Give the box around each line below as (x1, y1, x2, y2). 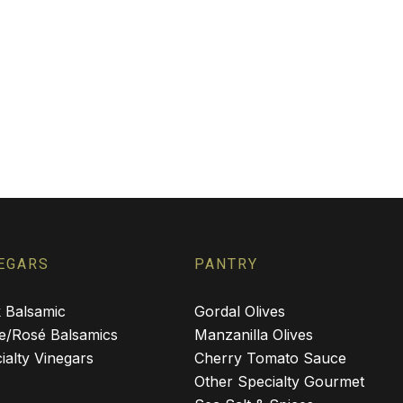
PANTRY (194, 255, 258, 273)
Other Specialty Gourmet (194, 372, 364, 390)
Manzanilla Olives (194, 326, 313, 344)
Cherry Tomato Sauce (194, 349, 346, 367)
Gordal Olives (194, 302, 285, 320)
